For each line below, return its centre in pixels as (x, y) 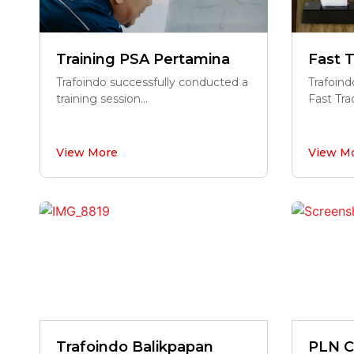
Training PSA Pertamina (143, 59)
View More (87, 153)
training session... (102, 99)
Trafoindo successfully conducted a (152, 82)
